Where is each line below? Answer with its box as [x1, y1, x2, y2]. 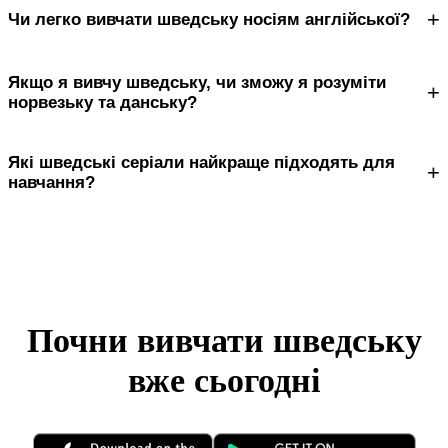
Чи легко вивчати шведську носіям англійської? [8, 9, 410, 29]
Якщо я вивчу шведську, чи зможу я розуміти [8, 72, 386, 92]
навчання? [8, 172, 95, 192]
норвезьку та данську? [8, 92, 197, 112]
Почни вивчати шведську [26, 322, 422, 360]
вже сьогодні [128, 362, 320, 400]
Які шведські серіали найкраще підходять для [8, 152, 395, 172]
